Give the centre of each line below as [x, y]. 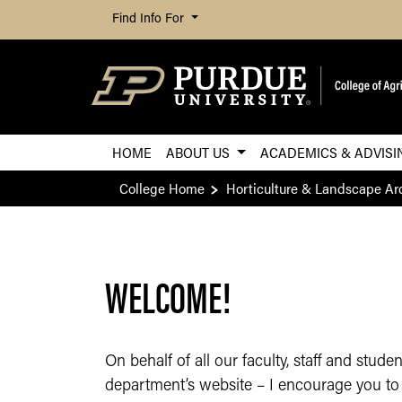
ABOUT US [200, 152]
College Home [162, 188]
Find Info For [150, 19]
